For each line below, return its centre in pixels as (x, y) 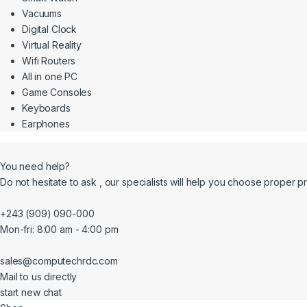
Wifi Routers (49, 60)
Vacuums (42, 13)
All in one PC (50, 76)
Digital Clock (50, 29)
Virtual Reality (52, 45)
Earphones (46, 123)
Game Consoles (57, 92)
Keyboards (46, 108)
